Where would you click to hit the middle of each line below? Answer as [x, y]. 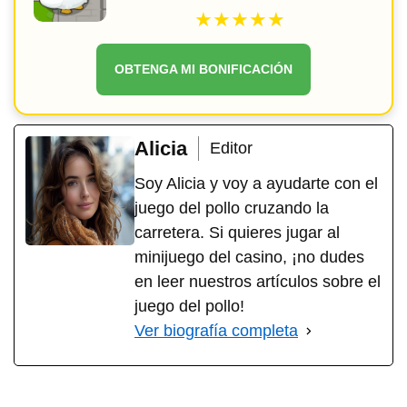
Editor [231, 148]
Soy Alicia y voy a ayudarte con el [256, 183]
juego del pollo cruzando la [232, 208]
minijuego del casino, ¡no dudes [249, 257]
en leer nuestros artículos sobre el [258, 281]
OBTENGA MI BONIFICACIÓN [203, 69]
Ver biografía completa [216, 330]
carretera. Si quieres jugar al [237, 232]
